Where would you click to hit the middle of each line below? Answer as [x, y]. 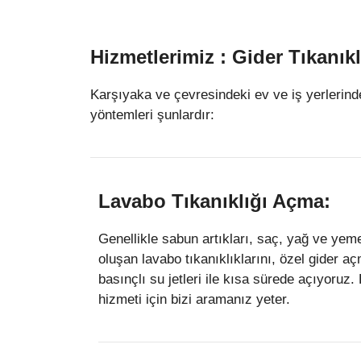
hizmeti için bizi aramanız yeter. [194, 299]
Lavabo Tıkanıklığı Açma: [214, 201]
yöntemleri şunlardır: [152, 114]
